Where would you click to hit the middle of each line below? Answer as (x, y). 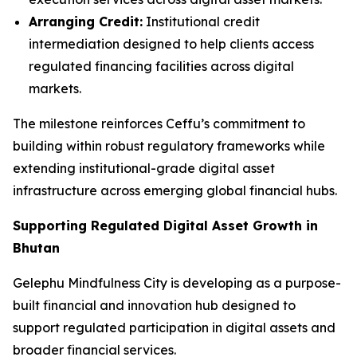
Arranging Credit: (86, 21)
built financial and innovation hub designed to (154, 305)
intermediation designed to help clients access (171, 43)
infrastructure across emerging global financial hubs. (175, 190)
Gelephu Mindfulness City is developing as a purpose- (177, 282)
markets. (55, 88)
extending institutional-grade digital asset (144, 168)
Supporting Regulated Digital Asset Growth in (165, 225)
